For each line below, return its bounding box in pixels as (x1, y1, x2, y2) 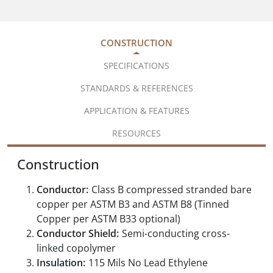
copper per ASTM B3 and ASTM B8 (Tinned (37, 197, 229, 211)
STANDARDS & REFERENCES (80, 82, 193, 94)
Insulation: (37, 256, 85, 270)
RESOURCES (112, 127, 161, 140)
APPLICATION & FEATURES (83, 105, 190, 117)
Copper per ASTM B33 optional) (37, 212, 180, 226)
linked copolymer (37, 241, 116, 255)
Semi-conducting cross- (122, 227, 230, 241)
